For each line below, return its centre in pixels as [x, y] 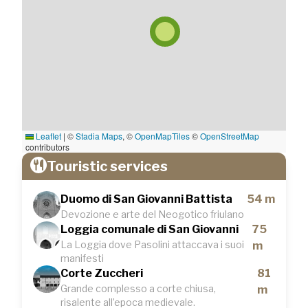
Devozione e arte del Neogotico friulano [152, 214]
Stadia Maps [99, 136]
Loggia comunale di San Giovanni [150, 229]
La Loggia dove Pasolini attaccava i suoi [152, 244]
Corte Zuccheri [102, 273]
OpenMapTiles [162, 136]
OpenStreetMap [230, 136]
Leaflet [47, 136]
